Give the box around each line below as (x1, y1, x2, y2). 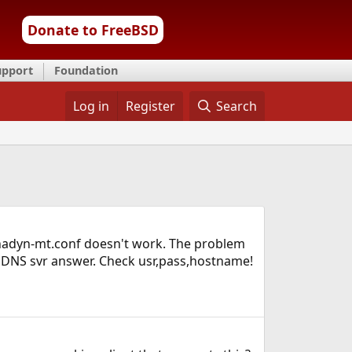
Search (216, 97, 258, 115)
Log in (72, 97, 109, 115)
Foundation (54, 63, 118, 78)
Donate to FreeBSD (27, 20, 159, 39)
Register (125, 97, 175, 115)
